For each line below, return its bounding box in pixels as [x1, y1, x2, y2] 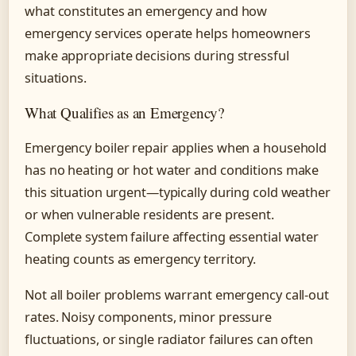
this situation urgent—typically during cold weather [25, 183, 331, 201]
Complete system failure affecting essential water [25, 227, 319, 246]
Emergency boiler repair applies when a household [25, 138, 327, 157]
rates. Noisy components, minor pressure [25, 308, 273, 326]
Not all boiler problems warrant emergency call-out [25, 285, 329, 304]
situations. [25, 68, 87, 87]
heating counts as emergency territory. [25, 250, 257, 268]
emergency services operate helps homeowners [25, 24, 311, 42]
